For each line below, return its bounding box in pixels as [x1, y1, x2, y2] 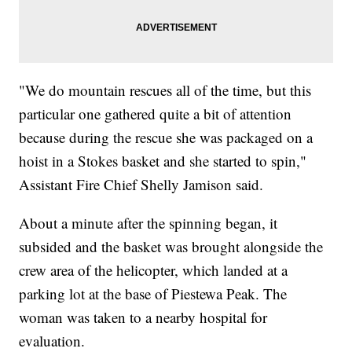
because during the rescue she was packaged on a [19, 127, 313, 148]
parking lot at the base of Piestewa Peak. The [19, 284, 288, 304]
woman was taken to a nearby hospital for [19, 307, 268, 328]
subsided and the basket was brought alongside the [19, 236, 324, 257]
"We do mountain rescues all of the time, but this [19, 80, 312, 101]
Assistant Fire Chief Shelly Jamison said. [19, 174, 264, 195]
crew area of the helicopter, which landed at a [19, 260, 288, 280]
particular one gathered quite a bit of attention [19, 104, 292, 124]
